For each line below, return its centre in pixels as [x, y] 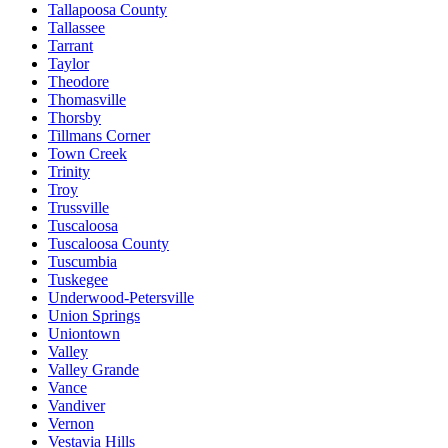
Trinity [69, 171]
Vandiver [76, 405]
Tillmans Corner [99, 135]
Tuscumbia [82, 261]
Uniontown [84, 333]
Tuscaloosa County [108, 243]
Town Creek [87, 153]
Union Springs [94, 315]
